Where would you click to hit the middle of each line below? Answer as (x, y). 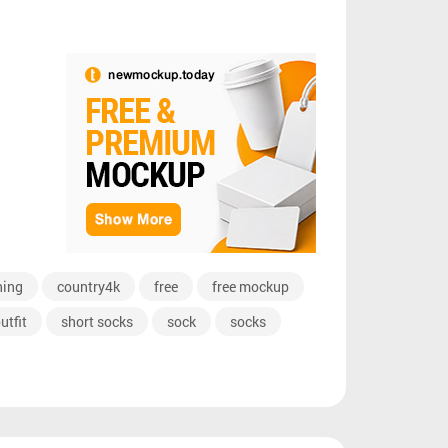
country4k (88, 286)
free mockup (250, 286)
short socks (96, 321)
